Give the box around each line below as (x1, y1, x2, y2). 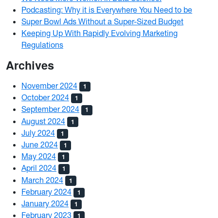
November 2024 (21, 81, 77, 91)
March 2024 (21, 175, 63, 185)
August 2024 (21, 116, 65, 126)
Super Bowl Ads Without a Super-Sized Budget (21, 17, 183, 26)
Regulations (21, 40, 63, 50)
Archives (6, 57, 54, 73)
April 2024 (21, 163, 56, 173)
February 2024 (21, 186, 72, 197)
